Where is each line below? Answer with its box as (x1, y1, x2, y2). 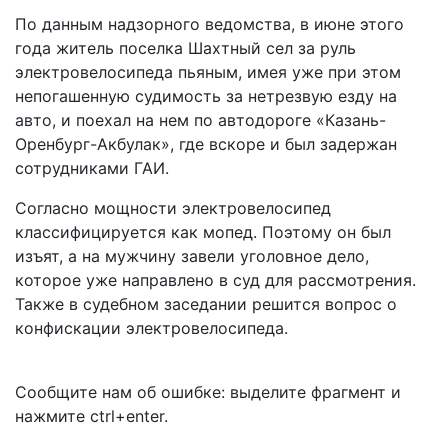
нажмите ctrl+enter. (15, 406, 168, 426)
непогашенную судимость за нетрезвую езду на (15, 86, 397, 106)
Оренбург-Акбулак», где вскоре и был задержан (15, 134, 397, 154)
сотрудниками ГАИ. (15, 158, 179, 178)
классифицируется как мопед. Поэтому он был (15, 222, 391, 242)
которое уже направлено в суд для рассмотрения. (15, 270, 416, 290)
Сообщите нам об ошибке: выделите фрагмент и (15, 382, 401, 402)
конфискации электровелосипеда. (15, 318, 288, 338)
